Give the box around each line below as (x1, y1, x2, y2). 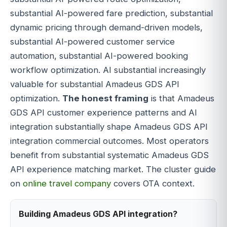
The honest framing (62, 93, 148, 104)
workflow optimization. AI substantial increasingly (10, 65, 206, 75)
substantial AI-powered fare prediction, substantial (10, 8, 213, 19)
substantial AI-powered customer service (10, 36, 175, 47)
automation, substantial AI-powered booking (10, 51, 188, 61)
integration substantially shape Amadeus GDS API (10, 122, 208, 132)
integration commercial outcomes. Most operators (10, 136, 209, 146)
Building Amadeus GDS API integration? (19, 209, 177, 219)
